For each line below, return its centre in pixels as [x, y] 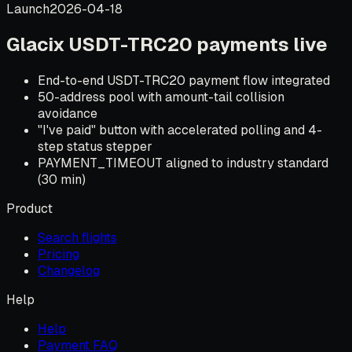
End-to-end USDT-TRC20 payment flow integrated [184, 81]
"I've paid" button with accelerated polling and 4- [180, 130]
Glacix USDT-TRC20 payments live [167, 45]
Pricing [59, 255]
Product [29, 209]
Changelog [69, 271]
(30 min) [62, 180]
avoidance [68, 114]
